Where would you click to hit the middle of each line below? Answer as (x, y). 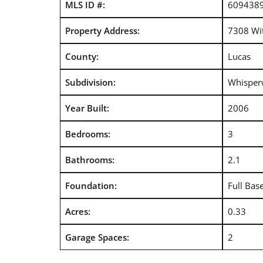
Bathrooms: (90, 159)
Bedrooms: (87, 134)
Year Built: (87, 108)
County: (82, 56)
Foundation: (91, 185)
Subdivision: (90, 82)
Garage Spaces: (97, 237)
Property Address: (102, 30)
